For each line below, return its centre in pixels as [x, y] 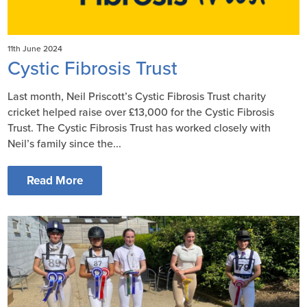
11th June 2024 [35, 48]
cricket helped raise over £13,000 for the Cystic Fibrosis [141, 112]
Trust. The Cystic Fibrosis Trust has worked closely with [139, 128]
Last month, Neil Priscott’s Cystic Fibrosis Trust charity [137, 96]
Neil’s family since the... [65, 144]
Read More [55, 180]
